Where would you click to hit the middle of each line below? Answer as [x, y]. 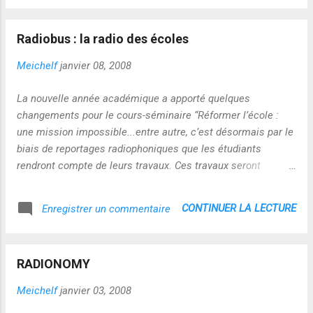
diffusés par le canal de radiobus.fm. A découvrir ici [136, 182]
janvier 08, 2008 [96, 66]
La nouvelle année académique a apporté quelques [133, 98]
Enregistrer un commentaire [106, 209]
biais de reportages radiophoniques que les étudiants [139, 148]
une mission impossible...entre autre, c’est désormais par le [155, 132]
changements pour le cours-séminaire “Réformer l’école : [148, 115]
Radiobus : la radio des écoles [103, 39]
